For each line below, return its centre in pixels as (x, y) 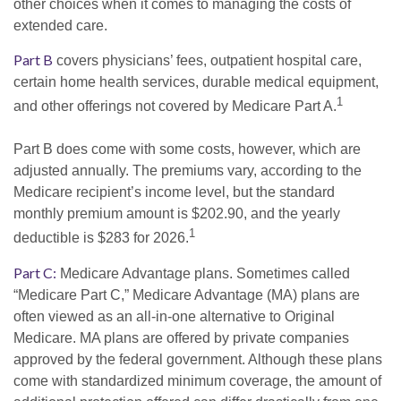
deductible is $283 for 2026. (101, 238)
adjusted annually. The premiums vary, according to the (188, 171)
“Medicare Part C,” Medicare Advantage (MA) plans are (187, 294)
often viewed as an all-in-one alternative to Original (174, 316)
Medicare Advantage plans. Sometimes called (203, 273)
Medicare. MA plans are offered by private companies (181, 337)
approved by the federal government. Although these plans (198, 359)
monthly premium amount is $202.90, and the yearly (177, 214)
